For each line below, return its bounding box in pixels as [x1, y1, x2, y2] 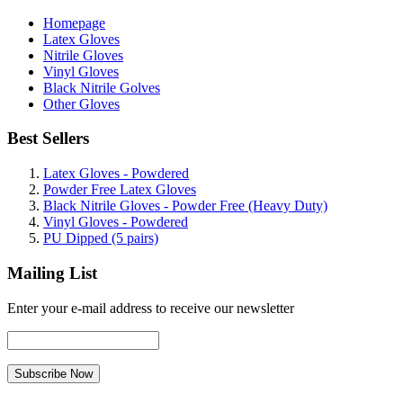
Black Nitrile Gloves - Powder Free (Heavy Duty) [43, 198, 327, 214]
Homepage [43, 14, 105, 31]
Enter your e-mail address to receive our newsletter [7, 300, 294, 316]
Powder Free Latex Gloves [43, 182, 196, 198]
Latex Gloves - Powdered [43, 166, 189, 182]
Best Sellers [7, 129, 89, 148]
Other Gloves [43, 95, 120, 112]
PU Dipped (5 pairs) [43, 230, 158, 246]
